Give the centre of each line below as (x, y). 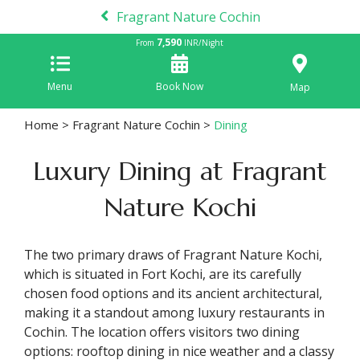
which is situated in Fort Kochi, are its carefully (163, 274)
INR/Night (203, 43)
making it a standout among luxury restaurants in (174, 313)
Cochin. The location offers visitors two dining (162, 332)
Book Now (180, 86)
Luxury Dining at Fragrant (180, 171)
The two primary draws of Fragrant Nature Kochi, (173, 255)
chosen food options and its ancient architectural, (173, 293)
